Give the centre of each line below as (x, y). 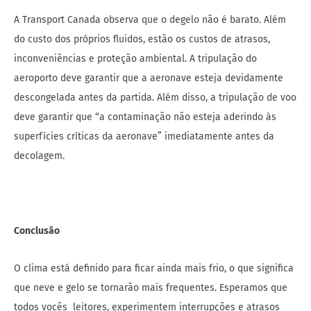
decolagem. (39, 155)
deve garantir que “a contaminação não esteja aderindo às (145, 117)
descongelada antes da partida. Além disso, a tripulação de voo (155, 97)
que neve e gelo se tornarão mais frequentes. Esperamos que (151, 287)
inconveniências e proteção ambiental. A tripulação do (135, 58)
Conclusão (37, 230)
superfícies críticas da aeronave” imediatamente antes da (144, 136)
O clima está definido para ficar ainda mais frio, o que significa (154, 268)
